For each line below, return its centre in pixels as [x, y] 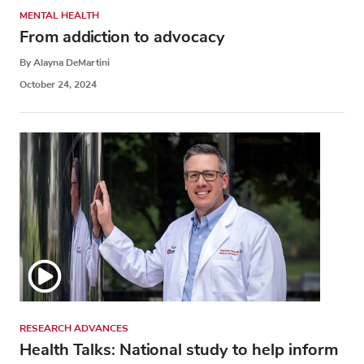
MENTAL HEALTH [59, 15]
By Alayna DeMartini [65, 62]
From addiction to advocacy [122, 37]
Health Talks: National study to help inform [179, 349]
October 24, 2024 [58, 84]
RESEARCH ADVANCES [74, 328]
